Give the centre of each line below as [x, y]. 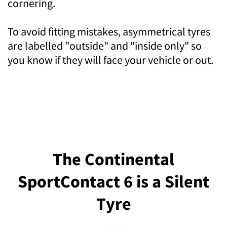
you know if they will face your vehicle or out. [110, 60]
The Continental [113, 159]
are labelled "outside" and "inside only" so [105, 45]
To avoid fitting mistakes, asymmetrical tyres [109, 31]
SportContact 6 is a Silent [113, 181]
